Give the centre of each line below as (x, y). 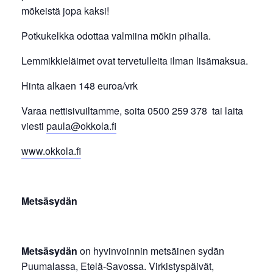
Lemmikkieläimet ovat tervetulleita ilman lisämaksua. (135, 60)
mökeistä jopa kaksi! (65, 10)
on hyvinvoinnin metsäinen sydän (151, 250)
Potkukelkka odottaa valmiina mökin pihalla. (116, 35)
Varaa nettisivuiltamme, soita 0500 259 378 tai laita (132, 110)
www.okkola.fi (51, 151)
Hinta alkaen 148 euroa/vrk (80, 85)
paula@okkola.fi (81, 126)
